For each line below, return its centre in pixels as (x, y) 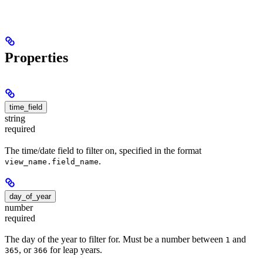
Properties (36, 58)
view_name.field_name (52, 161)
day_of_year (30, 196)
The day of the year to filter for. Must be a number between (115, 239)
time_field (26, 107)
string (15, 119)
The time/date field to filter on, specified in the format (103, 150)
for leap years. (75, 249)
